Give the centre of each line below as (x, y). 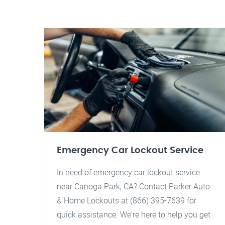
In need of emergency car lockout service (128, 172)
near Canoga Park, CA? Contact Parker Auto (133, 186)
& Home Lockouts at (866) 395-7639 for (127, 200)
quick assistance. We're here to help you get (134, 214)
